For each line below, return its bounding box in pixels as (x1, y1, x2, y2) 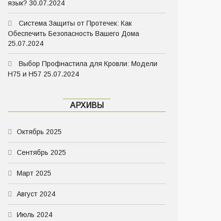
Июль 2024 (17, 211, 52, 219)
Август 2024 (17, 190, 55, 198)
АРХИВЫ (70, 101, 104, 110)
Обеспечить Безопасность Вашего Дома (8, 30, 139, 37)
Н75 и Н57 (8, 70, 41, 78)
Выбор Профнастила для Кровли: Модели (19, 60, 157, 68)
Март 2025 (17, 169, 51, 177)
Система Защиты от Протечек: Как (19, 19, 132, 27)
